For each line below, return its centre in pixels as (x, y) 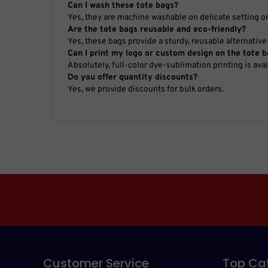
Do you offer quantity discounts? (133, 77)
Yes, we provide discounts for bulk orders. (146, 89)
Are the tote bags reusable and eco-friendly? (157, 29)
